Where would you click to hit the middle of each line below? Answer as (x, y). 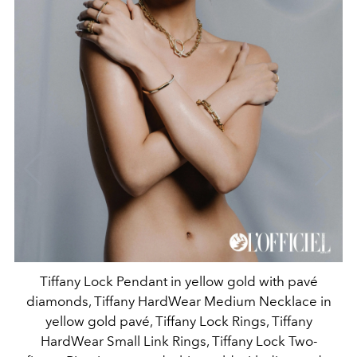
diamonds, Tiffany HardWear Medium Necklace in (178, 302)
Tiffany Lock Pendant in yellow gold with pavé (178, 282)
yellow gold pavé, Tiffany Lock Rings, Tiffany (178, 322)
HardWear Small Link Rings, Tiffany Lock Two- (178, 341)
